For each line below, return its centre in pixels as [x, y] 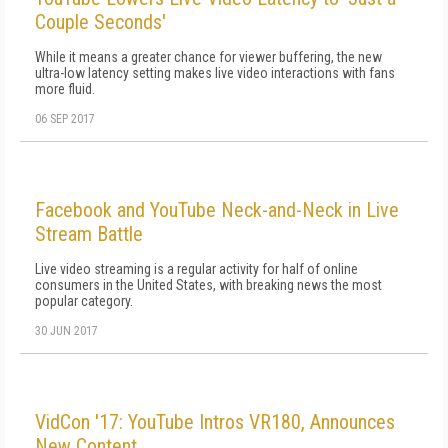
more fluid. [65, 89]
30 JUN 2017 [66, 331]
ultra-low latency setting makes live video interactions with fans [215, 73]
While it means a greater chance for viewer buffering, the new [208, 57]
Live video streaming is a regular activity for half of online [196, 269]
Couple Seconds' [100, 22]
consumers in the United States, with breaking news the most [208, 285]
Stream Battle [89, 234]
